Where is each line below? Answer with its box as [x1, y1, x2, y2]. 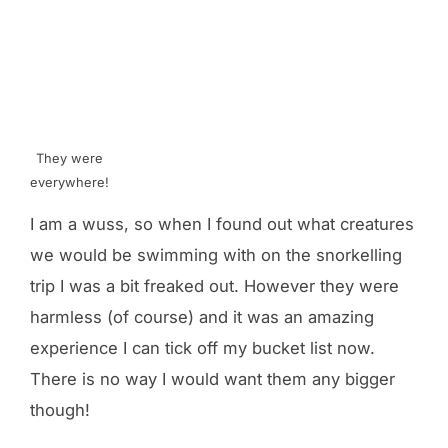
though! [30, 400, 90, 421]
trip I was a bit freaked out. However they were [30, 276, 399, 297]
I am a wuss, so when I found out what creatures [30, 214, 414, 235]
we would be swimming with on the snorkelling [30, 245, 402, 266]
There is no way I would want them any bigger [30, 369, 395, 390]
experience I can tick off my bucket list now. [30, 338, 375, 359]
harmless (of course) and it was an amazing [30, 307, 374, 328]
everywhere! [30, 174, 109, 190]
